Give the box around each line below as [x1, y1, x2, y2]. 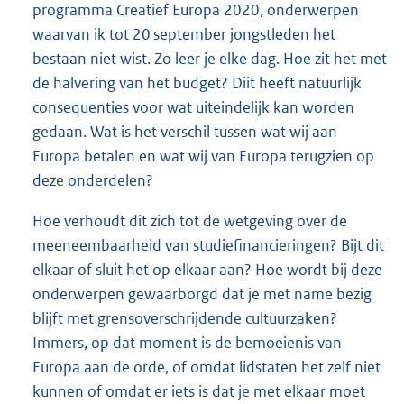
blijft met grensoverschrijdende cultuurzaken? [32, 308, 337, 329]
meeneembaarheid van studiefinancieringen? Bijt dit [32, 235, 384, 256]
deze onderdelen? [32, 170, 153, 191]
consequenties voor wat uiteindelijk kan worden [32, 97, 354, 118]
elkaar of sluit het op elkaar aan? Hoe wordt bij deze [32, 260, 382, 280]
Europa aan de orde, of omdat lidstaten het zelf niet [32, 357, 381, 378]
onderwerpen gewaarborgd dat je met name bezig [32, 284, 372, 305]
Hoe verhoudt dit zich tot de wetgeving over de [32, 211, 347, 232]
